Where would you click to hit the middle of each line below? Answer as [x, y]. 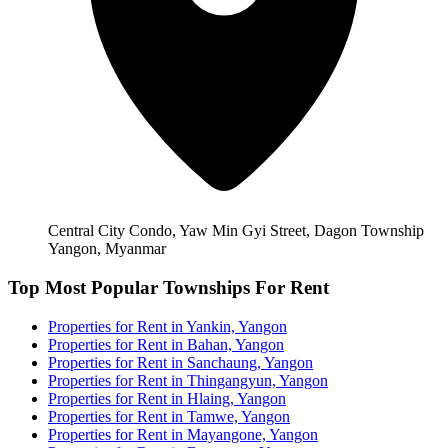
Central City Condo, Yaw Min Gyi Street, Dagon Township [236, 231]
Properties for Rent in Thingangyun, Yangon [188, 380]
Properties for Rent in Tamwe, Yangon [169, 416]
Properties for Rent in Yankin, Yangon [167, 326]
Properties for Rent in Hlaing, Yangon [167, 398]
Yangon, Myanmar [107, 249]
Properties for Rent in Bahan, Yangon [166, 344]
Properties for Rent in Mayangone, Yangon [183, 434]
